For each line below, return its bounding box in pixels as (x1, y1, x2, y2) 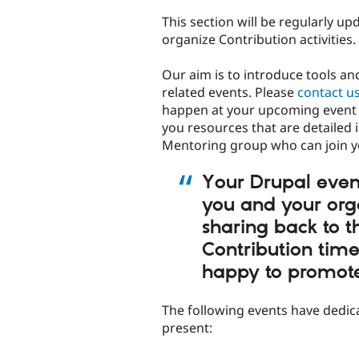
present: (162, 319, 212, 337)
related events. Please (162, 83, 297, 101)
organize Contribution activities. (162, 30, 356, 48)
